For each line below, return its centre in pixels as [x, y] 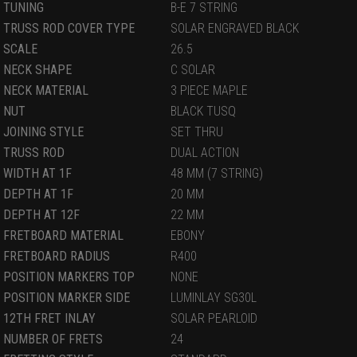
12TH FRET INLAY [49, 318]
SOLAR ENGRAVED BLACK [235, 28]
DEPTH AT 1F [38, 194]
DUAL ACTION [205, 152]
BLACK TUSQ [203, 111]
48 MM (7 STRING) [217, 173]
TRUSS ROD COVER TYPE [69, 28]
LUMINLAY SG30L [214, 297]
